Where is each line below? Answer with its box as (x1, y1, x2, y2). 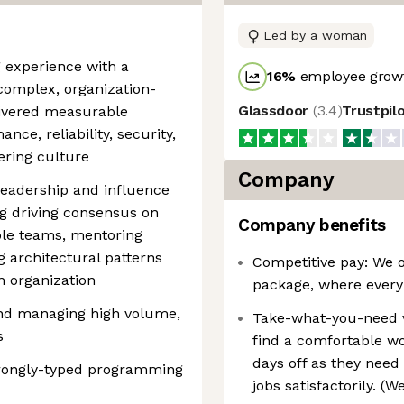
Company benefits (238, 215, 386, 235)
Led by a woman (263, 28, 367, 42)
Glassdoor (238, 102, 313, 119)
